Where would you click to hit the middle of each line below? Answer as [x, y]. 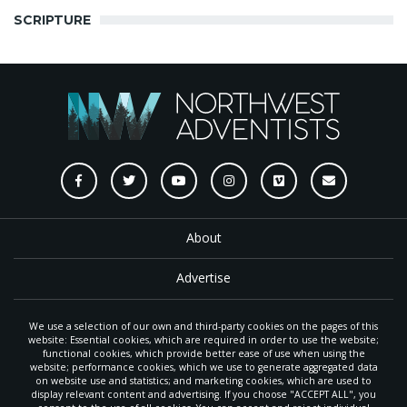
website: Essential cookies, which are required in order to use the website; [203, 339]
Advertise [203, 278]
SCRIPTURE [52, 20]
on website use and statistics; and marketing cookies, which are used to [203, 380]
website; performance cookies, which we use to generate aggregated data [203, 367]
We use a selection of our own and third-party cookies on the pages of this [203, 326]
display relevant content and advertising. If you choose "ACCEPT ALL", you [203, 394]
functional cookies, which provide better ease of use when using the [203, 353]
